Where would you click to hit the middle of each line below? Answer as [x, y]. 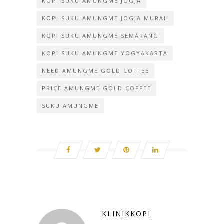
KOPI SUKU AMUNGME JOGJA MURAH [105, 18]
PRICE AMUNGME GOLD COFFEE [97, 88]
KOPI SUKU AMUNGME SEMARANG [100, 35]
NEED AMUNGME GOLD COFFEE [96, 70]
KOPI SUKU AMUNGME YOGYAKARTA [105, 53]
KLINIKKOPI [126, 213]
